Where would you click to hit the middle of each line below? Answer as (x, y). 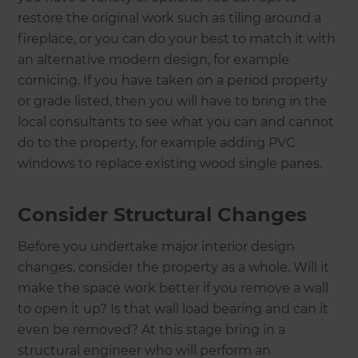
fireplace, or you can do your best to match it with (177, 38)
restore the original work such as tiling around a (170, 18)
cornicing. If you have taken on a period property (173, 80)
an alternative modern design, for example (154, 59)
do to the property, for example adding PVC (157, 142)
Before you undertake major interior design (157, 246)
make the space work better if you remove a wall (173, 288)
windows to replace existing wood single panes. (172, 163)
